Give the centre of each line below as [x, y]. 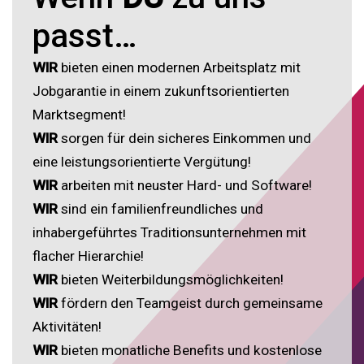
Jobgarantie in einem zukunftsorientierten [161, 91]
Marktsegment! [79, 114]
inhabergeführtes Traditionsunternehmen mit [169, 232]
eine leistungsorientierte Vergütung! [142, 161]
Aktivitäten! [67, 326]
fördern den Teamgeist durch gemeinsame [190, 303]
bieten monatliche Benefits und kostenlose [190, 350]
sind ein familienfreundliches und [160, 208]
